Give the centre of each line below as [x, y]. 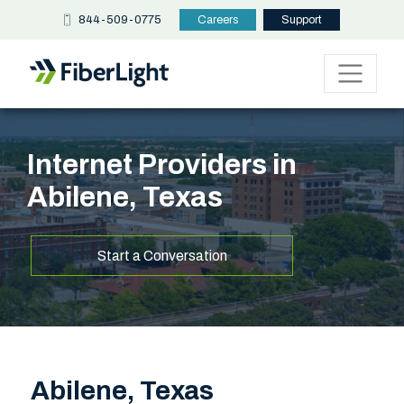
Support [302, 20]
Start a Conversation [162, 255]
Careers [218, 20]
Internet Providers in [162, 165]
